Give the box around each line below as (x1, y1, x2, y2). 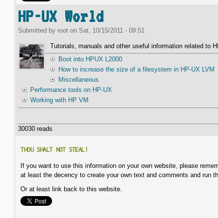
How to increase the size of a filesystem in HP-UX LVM (58, 66, 215, 73)
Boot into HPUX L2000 (58, 55, 122, 63)
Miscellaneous (58, 76, 99, 83)
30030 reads (18, 125, 53, 132)
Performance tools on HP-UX (30, 86, 112, 93)
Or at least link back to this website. (20, 185, 122, 193)
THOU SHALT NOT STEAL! (20, 146, 88, 153)
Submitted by (18, 27, 57, 34)
